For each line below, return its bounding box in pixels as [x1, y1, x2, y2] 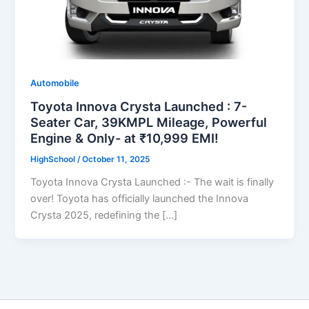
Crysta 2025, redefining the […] [30, 209, 178, 222]
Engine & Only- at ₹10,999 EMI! [30, 130, 219, 146]
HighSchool [30, 154, 78, 165]
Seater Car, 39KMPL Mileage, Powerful [30, 114, 268, 130]
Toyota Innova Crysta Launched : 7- [30, 99, 248, 114]
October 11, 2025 [82, 154, 150, 165]
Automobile [30, 77, 80, 88]
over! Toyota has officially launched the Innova [30, 192, 249, 206]
